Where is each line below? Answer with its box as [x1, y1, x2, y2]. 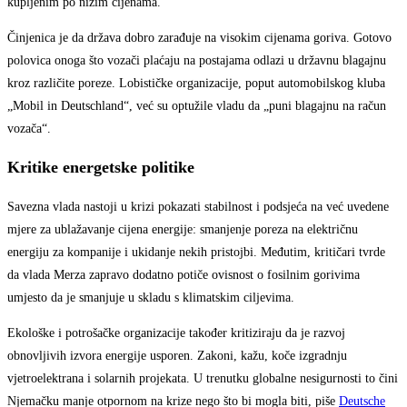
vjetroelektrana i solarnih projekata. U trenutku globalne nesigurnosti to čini [7, 372, 398, 386]
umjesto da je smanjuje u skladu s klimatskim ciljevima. [7, 291, 294, 305]
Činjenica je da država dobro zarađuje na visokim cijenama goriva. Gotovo [7, 31, 392, 45]
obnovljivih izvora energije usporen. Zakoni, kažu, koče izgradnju [7, 349, 347, 363]
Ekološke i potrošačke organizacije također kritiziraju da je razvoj [7, 326, 345, 341]
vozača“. [7, 122, 51, 136]
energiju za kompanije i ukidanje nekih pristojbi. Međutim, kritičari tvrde [7, 245, 385, 260]
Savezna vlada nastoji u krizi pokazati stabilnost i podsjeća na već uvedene [7, 200, 389, 214]
